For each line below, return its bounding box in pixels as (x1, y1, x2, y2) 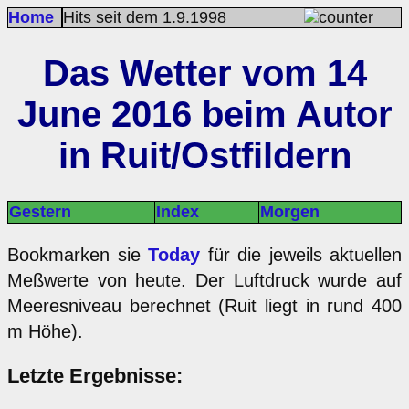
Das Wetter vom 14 (42, 52, 367, 93)
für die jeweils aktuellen (200, 244, 402, 265)
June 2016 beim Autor (16, 93, 393, 134)
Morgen (260, 202, 320, 221)
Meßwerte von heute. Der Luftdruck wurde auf (7, 269, 402, 290)
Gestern (9, 202, 71, 221)
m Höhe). (7, 320, 83, 341)
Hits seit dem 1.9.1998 (63, 8, 226, 26)
